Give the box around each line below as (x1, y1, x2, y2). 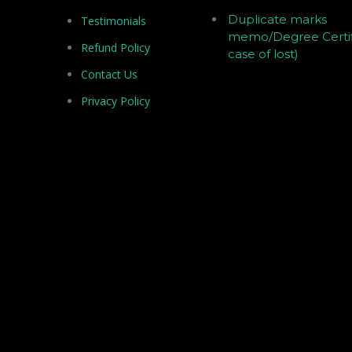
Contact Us (81, 67, 137, 82)
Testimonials (81, 13, 146, 29)
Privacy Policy (81, 93, 150, 109)
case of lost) (228, 46, 299, 62)
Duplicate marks (228, 12, 327, 27)
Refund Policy (81, 40, 150, 56)
